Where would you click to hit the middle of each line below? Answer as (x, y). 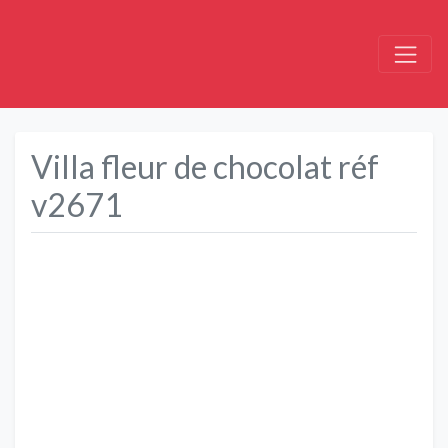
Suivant (411, 375)
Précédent (94, 375)
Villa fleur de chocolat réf (205, 166)
